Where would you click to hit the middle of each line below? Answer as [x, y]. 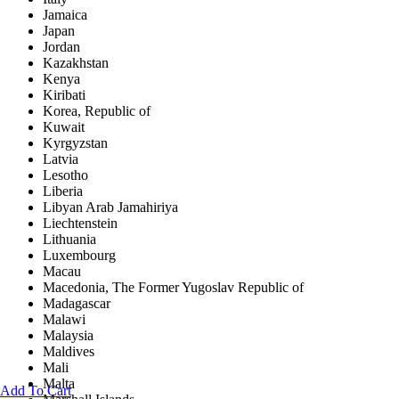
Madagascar [77, 304]
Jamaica [65, 15]
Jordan [61, 47]
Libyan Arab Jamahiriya [110, 208]
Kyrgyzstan [75, 143]
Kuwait [64, 127]
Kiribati [64, 95]
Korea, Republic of [97, 111]
